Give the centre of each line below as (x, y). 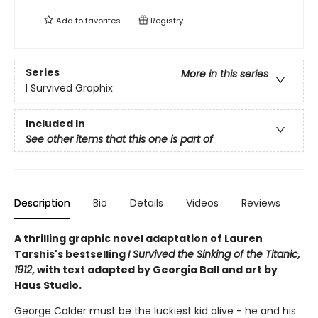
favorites (103, 21)
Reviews (261, 203)
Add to (70, 21)
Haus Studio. (48, 285)
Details (147, 203)
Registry (166, 21)
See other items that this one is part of (119, 139)
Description (42, 203)
